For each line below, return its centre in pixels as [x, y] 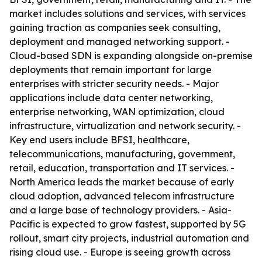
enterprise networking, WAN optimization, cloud [117, 112]
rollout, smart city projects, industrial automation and [129, 238]
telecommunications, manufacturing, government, [122, 154]
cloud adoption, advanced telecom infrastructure [122, 196]
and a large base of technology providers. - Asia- [120, 210]
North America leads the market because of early [122, 182]
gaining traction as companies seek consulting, [115, 27]
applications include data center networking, [111, 98]
